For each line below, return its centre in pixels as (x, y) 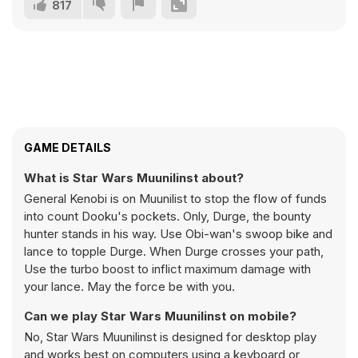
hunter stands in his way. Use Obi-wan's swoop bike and (178, 234)
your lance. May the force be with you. (129, 286)
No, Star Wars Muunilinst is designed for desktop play (170, 337)
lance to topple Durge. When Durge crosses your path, (174, 251)
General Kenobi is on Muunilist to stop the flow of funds (175, 199)
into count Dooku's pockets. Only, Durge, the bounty (167, 216)
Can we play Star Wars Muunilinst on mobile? (160, 316)
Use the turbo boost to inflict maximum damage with (167, 269)
